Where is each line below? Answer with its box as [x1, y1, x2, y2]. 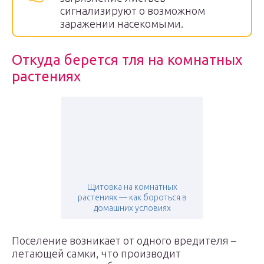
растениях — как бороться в [77, 193, 187, 202]
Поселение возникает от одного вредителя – [12, 235, 236, 246]
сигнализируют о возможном [60, 5, 205, 16]
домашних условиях [93, 203, 171, 213]
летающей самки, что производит [12, 247, 181, 259]
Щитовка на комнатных [87, 182, 177, 192]
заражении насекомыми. [60, 18, 183, 29]
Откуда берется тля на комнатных [12, 52, 242, 68]
